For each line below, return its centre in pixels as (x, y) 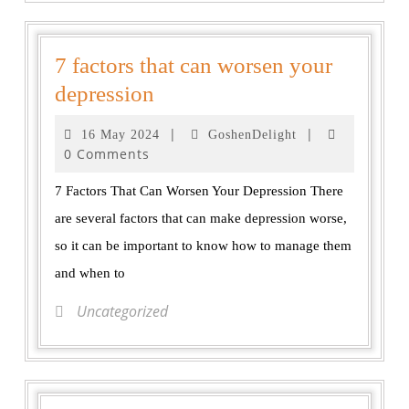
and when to (90, 273)
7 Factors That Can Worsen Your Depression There (199, 191)
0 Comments (107, 154)
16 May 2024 (121, 135)
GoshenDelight (252, 135)
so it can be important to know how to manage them (203, 246)
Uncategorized (121, 312)
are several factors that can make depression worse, (201, 219)
